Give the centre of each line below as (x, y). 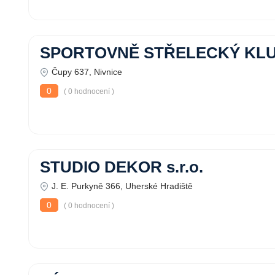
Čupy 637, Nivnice (87, 72)
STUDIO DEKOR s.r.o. (122, 167)
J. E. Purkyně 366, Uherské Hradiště (122, 186)
